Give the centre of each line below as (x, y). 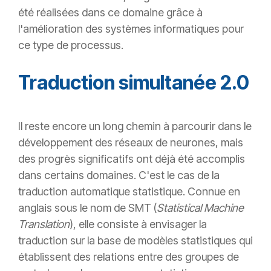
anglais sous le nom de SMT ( (87, 208)
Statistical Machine (200, 208)
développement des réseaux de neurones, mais (131, 143)
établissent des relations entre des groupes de (129, 257)
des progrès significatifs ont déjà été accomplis (132, 159)
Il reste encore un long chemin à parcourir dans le (135, 126)
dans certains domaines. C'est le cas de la (119, 175)
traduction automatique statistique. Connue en (129, 192)
